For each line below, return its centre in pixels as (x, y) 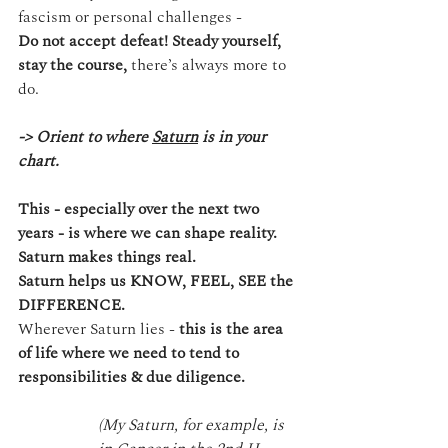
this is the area (233, 328)
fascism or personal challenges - (130, 16)
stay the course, (74, 64)
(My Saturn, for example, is (193, 424)
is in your (234, 136)
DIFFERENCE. (71, 304)
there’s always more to (210, 64)
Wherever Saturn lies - (98, 328)
